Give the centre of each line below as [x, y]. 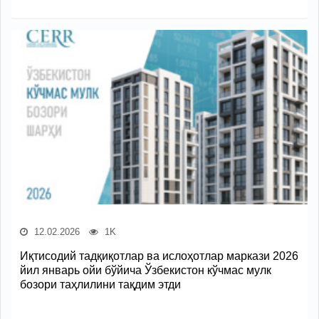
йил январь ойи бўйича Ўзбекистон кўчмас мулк [146, 271]
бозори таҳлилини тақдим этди [100, 285]
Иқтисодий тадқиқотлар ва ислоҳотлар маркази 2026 [159, 256]
